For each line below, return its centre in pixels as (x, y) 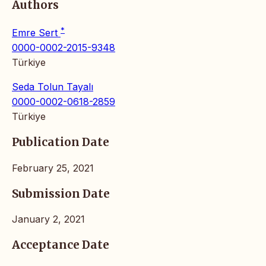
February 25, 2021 (53, 168)
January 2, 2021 (48, 219)
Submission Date (61, 194)
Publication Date (61, 142)
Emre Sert (36, 33)
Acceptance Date (61, 245)
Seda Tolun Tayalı (53, 87)
